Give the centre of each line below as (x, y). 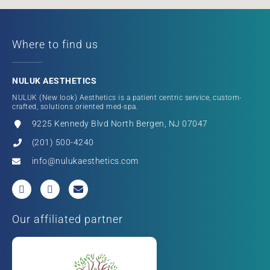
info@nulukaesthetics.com (85, 161)
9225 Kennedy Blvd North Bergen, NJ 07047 (120, 124)
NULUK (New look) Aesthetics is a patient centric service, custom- (127, 98)
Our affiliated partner (67, 219)
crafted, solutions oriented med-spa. (75, 107)
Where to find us (55, 45)
